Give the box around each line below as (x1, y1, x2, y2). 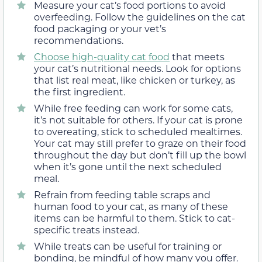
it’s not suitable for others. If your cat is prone (34, 113, 243, 126)
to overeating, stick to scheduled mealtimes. (34, 125, 242, 138)
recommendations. (34, 34, 123, 47)
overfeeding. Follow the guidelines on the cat (34, 11, 246, 23)
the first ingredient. (34, 85, 125, 98)
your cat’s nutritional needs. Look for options (34, 62, 241, 75)
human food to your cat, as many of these (34, 200, 228, 213)
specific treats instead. (34, 223, 139, 236)
